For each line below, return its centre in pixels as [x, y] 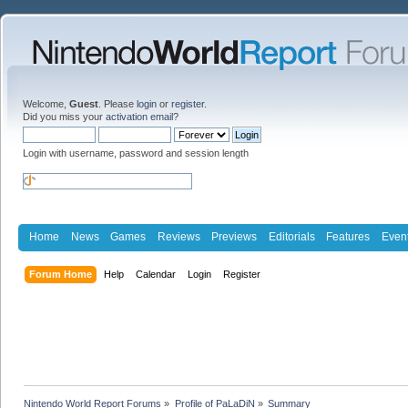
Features [348, 236]
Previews [235, 236]
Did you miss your [64, 117]
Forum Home [61, 274]
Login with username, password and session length [136, 153]
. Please [117, 104]
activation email [139, 117]
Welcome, [46, 104]
